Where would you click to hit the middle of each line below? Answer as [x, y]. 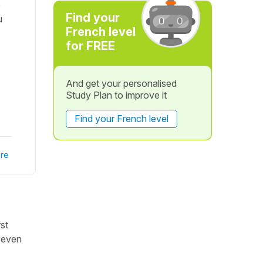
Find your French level [121, 119]
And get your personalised [121, 83]
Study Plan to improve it [116, 95]
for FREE [90, 46]
